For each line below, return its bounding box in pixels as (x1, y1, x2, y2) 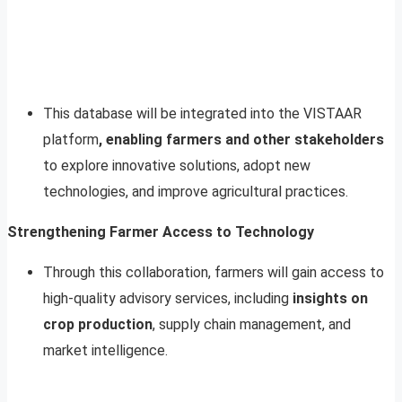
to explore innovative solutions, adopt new (43, 156, 310, 174)
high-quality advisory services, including (43, 289, 293, 307)
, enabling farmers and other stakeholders (99, 130, 384, 148)
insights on (293, 289, 368, 307)
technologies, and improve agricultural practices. (43, 182, 348, 200)
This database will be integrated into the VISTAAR (43, 104, 362, 122)
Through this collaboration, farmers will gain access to (43, 263, 384, 281)
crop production (43, 315, 153, 333)
